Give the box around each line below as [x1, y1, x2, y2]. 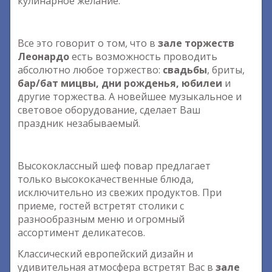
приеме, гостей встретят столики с [18, 199, 184, 212]
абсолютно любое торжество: [18, 63, 163, 76]
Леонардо [18, 50, 69, 63]
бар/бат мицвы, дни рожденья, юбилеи [18, 76, 222, 90]
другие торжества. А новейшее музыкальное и [18, 90, 242, 103]
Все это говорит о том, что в [18, 36, 158, 50]
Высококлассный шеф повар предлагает [18, 159, 211, 172]
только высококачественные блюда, [18, 172, 194, 186]
